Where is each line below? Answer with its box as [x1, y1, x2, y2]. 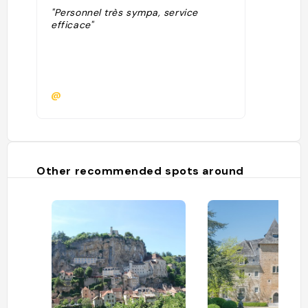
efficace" [51, 19, 93, 31]
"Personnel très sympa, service [51, 6, 198, 19]
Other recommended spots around [36, 164, 244, 178]
